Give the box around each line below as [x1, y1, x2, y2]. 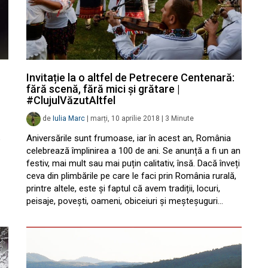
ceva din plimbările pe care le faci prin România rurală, [26, 170, 236, 181]
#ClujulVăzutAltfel [26, 94, 115, 106]
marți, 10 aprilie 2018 [90, 114, 160, 123]
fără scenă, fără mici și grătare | [26, 83, 180, 95]
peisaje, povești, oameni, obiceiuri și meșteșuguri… [26, 196, 223, 206]
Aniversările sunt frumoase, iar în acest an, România [26, 133, 231, 144]
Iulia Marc [53, 114, 85, 123]
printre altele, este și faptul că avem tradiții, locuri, [26, 183, 220, 194]
